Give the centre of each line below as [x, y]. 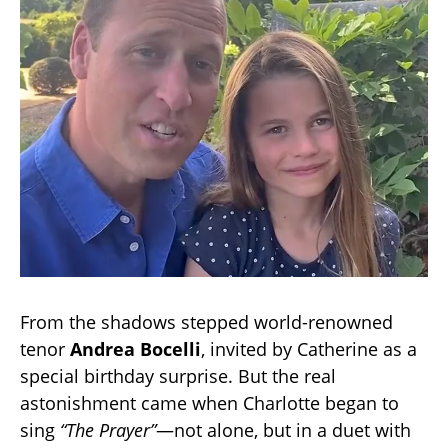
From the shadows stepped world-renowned [206, 322]
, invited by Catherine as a [309, 349]
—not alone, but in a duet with [283, 430]
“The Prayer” [108, 430]
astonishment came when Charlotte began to [209, 403]
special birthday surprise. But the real [178, 376]
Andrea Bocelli [135, 349]
